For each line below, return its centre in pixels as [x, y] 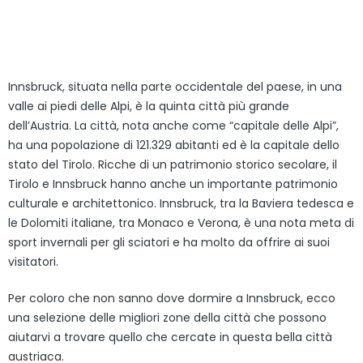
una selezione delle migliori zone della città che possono [167, 318]
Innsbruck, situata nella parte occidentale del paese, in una [175, 87]
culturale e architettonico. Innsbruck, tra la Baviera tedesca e [181, 203]
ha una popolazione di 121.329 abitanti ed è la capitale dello [174, 145]
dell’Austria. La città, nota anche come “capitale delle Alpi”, [173, 126]
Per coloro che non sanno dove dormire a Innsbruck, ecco [172, 298]
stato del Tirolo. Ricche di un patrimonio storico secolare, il [173, 164]
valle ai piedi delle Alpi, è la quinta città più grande [149, 106]
